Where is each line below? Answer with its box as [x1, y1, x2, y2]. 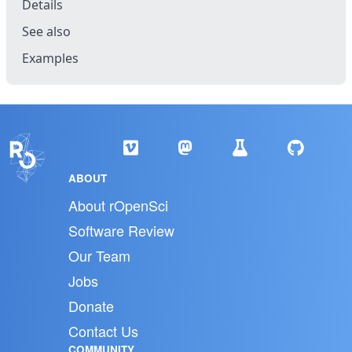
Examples [22, 49, 79, 68]
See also [22, 23, 71, 41]
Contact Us [68, 321, 138, 342]
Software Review [68, 220, 174, 241]
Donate [68, 295, 114, 317]
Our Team [68, 245, 130, 266]
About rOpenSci [68, 195, 168, 216]
